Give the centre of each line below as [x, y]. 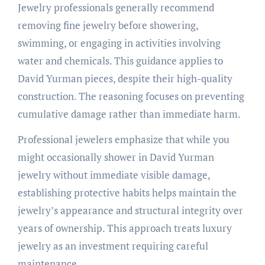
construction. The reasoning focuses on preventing [131, 96]
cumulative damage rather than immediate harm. [129, 114]
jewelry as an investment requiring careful [113, 245]
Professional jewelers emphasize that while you [123, 139]
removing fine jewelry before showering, [108, 25]
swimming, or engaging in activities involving [119, 43]
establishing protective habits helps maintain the [127, 192]
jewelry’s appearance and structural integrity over [130, 210]
